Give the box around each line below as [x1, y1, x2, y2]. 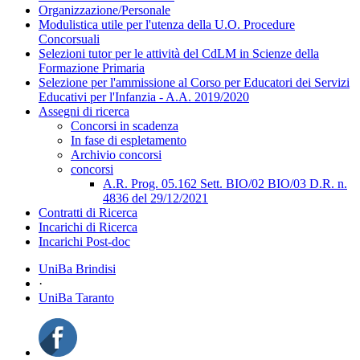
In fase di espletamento [71, 133, 186, 147]
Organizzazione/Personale [39, 2, 170, 17]
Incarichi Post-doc [39, 234, 130, 248]
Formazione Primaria [39, 60, 145, 75]
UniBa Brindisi [39, 261, 116, 276]
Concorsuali [39, 31, 100, 46]
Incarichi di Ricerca [39, 219, 137, 234]
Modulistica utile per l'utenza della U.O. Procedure [39, 17, 295, 31]
